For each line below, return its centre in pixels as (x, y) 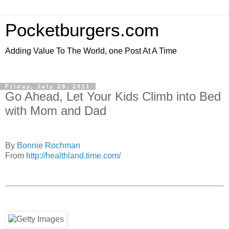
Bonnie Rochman (49, 145)
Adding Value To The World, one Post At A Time (91, 51)
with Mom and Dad (56, 111)
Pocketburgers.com (82, 30)
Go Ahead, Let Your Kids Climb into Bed (113, 96)
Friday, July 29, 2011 (48, 86)
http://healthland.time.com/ (73, 155)
